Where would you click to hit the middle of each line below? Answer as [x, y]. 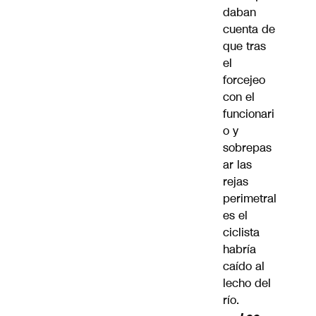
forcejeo [244, 80]
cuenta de [249, 29]
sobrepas [247, 147]
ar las [237, 164]
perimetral [250, 198]
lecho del [247, 283]
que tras [244, 46]
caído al [244, 266]
